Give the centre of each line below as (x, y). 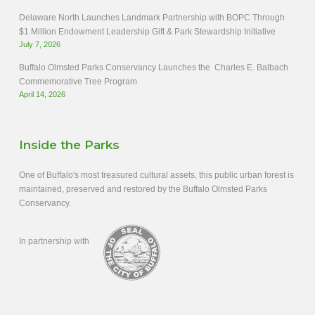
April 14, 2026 (42, 95)
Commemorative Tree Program (78, 82)
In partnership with (54, 242)
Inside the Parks (69, 145)
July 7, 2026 (39, 45)
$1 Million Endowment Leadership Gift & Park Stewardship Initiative (147, 32)
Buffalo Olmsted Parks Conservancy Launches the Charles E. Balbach (153, 68)
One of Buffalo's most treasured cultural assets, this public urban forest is (156, 175)
